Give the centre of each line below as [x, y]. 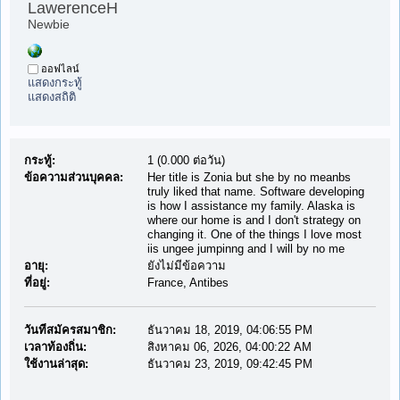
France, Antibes [187, 283]
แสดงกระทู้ [55, 82]
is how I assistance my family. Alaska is [251, 206]
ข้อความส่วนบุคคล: [73, 177]
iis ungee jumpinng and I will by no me [246, 249]
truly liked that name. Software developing [255, 192]
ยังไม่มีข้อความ [186, 266]
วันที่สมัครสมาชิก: [70, 330]
